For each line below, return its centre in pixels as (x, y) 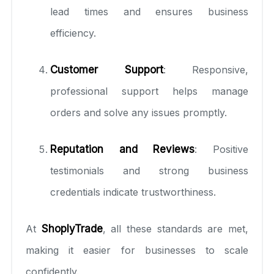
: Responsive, (206, 69)
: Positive (222, 149)
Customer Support (107, 69)
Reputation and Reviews (123, 149)
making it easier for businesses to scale (137, 250)
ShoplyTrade (72, 228)
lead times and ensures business (149, 11)
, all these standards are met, (176, 228)
